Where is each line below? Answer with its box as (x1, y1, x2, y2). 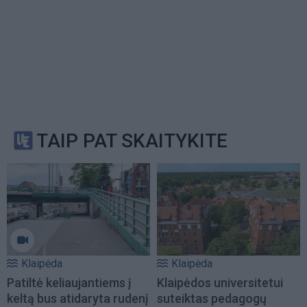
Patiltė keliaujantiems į (7, 275, 132, 290)
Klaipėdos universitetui (157, 275, 283, 290)
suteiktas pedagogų (157, 291, 267, 306)
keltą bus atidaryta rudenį (7, 291, 149, 306)
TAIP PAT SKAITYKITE (36, 130, 228, 153)
